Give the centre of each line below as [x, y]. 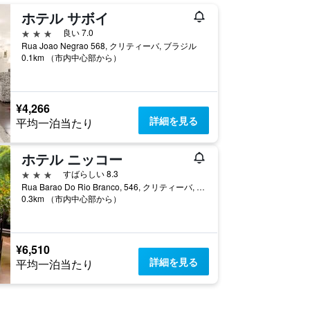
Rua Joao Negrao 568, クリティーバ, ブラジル [109, 45]
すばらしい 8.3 [90, 173]
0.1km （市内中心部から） [71, 57]
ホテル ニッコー [72, 159]
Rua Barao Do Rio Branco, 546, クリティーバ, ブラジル [200, 186]
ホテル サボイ [65, 18]
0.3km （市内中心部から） [71, 198]
